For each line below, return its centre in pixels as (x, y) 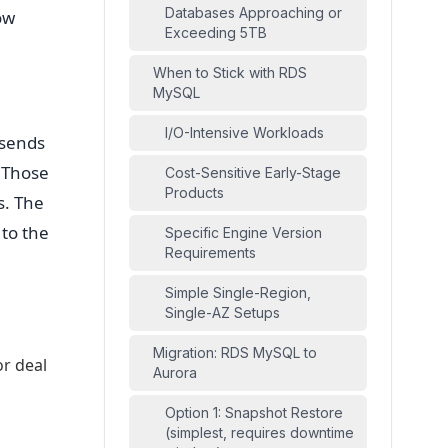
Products (194, 192)
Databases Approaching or (253, 12)
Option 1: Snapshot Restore (254, 412)
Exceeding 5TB (216, 32)
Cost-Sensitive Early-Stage (253, 172)
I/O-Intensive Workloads (244, 132)
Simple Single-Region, (238, 292)
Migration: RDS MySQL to (235, 352)
